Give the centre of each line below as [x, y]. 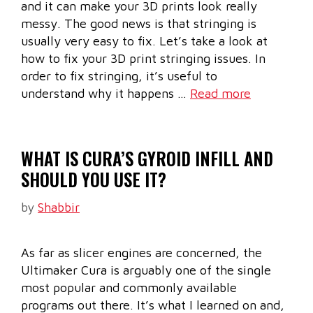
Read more [220, 94]
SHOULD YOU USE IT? [94, 180]
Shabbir [59, 208]
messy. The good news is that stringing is [139, 24]
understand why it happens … [105, 94]
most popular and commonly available [129, 288]
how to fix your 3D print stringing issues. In [143, 59]
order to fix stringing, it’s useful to [119, 76]
